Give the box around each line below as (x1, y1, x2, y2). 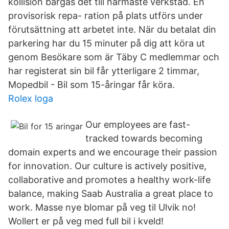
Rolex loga (8, 93, 53, 104)
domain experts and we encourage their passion (8, 147, 217, 157)
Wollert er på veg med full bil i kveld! (8, 216, 164, 226)
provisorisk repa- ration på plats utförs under (8, 10, 203, 21)
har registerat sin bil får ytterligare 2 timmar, (8, 65, 202, 76)
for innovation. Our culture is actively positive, (8, 161, 207, 171)
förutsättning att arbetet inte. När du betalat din (8, 24, 216, 35)
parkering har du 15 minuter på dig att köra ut (8, 38, 205, 49)
